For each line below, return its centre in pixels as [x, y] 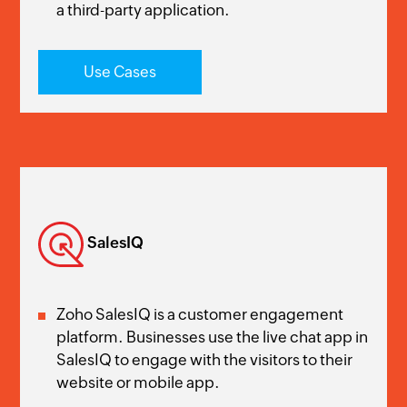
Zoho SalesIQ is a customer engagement [200, 315]
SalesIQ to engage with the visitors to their [205, 360]
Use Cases [120, 72]
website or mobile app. [139, 383]
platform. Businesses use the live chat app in [213, 338]
